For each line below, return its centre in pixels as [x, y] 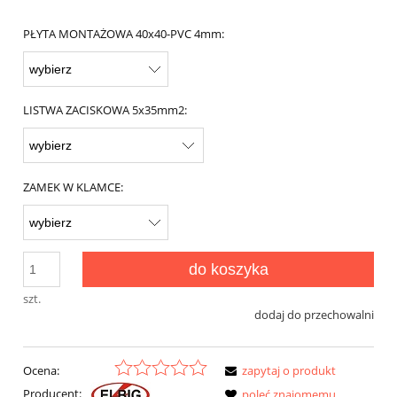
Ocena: [41, 371]
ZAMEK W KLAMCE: [73, 187]
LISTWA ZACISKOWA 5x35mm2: [105, 110]
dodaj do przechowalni [314, 314]
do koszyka [228, 269]
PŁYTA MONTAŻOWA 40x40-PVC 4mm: [124, 33]
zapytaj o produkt [289, 371]
